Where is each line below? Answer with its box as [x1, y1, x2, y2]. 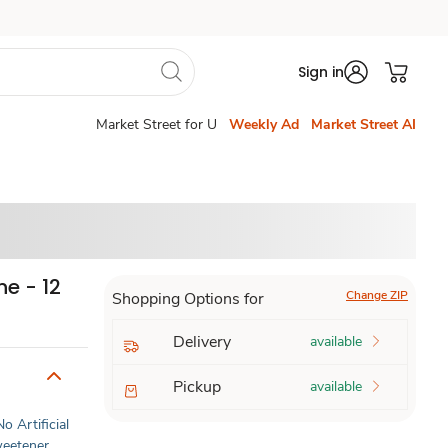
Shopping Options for [111, 288, 264, 310]
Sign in [298, 62, 344, 82]
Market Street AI [311, 115, 416, 134]
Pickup [172, 376, 221, 398]
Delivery [172, 331, 231, 353]
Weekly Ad [229, 115, 299, 134]
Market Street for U [96, 115, 217, 134]
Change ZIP [345, 287, 408, 303]
